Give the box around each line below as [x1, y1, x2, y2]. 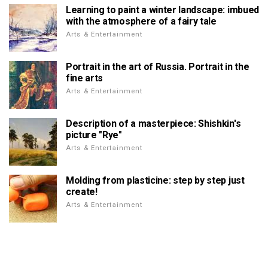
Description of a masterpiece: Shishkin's [66, 118, 241, 129]
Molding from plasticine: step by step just [66, 175, 245, 186]
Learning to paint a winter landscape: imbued [66, 4, 259, 16]
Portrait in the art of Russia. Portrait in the [66, 61, 249, 72]
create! [66, 186, 98, 197]
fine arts [66, 72, 103, 84]
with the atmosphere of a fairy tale [66, 16, 217, 27]
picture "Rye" [66, 129, 122, 141]
